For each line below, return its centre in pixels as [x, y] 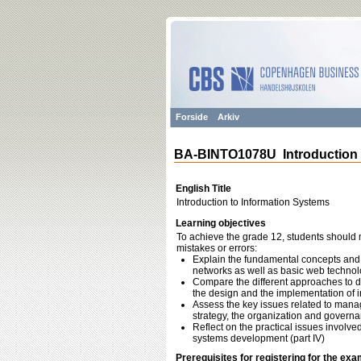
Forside [192, 117]
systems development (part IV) [259, 338]
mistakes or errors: [217, 248]
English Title [203, 189]
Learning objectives [221, 223]
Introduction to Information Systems [253, 202]
